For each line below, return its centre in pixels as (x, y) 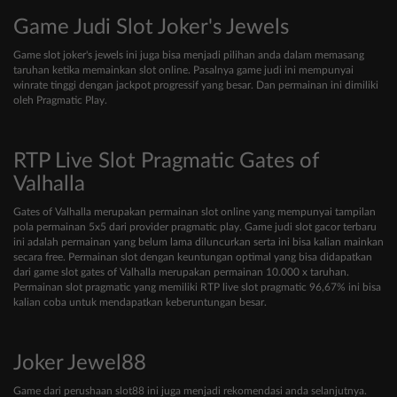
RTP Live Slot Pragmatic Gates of (166, 162)
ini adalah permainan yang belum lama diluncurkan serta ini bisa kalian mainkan (198, 242)
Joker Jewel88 (80, 364)
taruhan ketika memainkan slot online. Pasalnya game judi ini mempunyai (183, 70)
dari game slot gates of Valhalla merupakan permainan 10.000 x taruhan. (181, 272)
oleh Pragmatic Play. (60, 101)
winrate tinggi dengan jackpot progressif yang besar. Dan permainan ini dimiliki (196, 86)
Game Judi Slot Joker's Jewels (151, 28)
